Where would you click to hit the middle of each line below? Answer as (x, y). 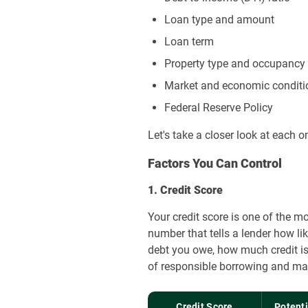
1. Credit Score (186, 190)
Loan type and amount (220, 20)
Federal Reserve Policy (219, 108)
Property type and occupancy (235, 64)
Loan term (189, 42)
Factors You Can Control (215, 163)
